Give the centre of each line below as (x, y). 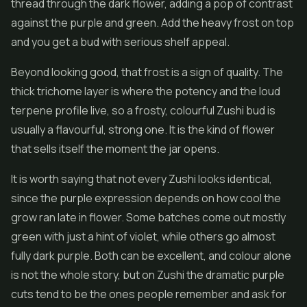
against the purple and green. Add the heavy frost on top (152, 23)
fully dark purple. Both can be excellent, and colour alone (151, 256)
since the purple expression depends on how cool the (146, 198)
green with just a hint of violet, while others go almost (143, 236)
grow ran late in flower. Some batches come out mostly (148, 217)
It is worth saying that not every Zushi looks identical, (142, 179)
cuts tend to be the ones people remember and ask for (149, 294)
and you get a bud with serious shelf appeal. (120, 42)
